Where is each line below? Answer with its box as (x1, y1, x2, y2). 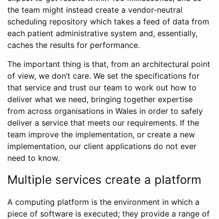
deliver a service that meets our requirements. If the (7, 118, 199, 128)
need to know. (7, 153, 60, 163)
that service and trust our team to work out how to (7, 83, 197, 92)
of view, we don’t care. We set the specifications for (7, 71, 199, 81)
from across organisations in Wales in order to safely (7, 106, 203, 116)
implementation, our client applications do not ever (7, 141, 197, 151)
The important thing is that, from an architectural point (7, 59, 210, 69)
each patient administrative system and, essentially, (7, 28, 197, 38)
